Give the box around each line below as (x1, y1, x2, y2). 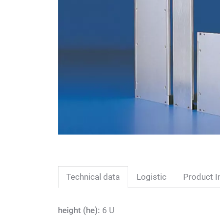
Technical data (66, 171, 120, 182)
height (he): (58, 205, 100, 215)
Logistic (137, 171, 166, 182)
